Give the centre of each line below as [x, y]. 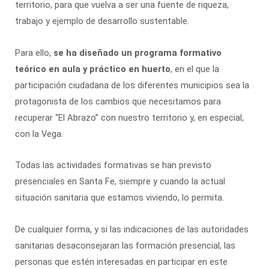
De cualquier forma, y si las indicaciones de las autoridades [132, 229]
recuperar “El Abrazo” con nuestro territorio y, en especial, [129, 117]
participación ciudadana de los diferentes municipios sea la [132, 85]
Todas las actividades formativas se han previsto [113, 165]
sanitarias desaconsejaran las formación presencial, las [125, 245]
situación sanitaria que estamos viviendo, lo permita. [119, 198]
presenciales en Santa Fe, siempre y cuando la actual [120, 182]
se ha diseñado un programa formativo [138, 53]
